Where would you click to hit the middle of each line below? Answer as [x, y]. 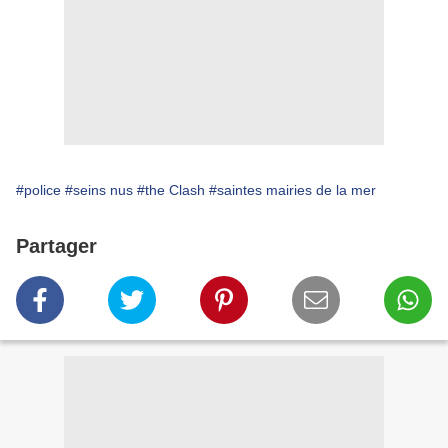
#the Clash [171, 190]
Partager [56, 246]
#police [38, 190]
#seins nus [99, 190]
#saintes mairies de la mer [292, 190]
